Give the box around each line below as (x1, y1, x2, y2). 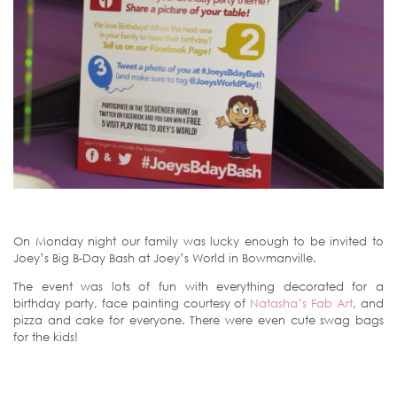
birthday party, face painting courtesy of (13, 295, 251, 310)
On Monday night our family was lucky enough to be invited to (13, 233, 384, 248)
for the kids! (13, 329, 78, 344)
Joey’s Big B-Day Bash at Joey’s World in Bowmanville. (13, 250, 316, 265)
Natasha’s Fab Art (250, 295, 354, 310)
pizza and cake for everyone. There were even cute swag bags (13, 312, 384, 327)
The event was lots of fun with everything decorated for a (13, 278, 384, 293)
